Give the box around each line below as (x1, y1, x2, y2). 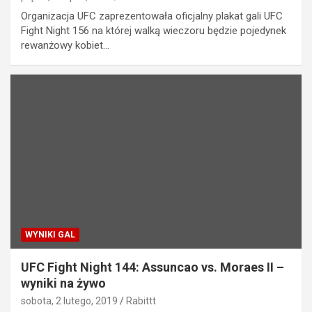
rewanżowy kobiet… (21, 38, 109, 52)
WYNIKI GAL (25, 230, 75, 240)
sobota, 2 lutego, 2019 (21, 295, 118, 307)
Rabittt (126, 295, 156, 307)
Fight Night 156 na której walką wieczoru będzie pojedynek (21, 24, 286, 37)
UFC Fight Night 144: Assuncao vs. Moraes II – (21, 260, 284, 275)
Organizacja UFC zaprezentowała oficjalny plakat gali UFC (21, 9, 283, 22)
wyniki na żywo (21, 276, 106, 291)
